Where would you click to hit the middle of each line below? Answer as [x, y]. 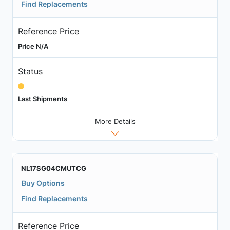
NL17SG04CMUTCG [54, 169]
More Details [115, 121]
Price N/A [33, 46]
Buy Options [43, 183]
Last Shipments [42, 98]
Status [30, 71]
